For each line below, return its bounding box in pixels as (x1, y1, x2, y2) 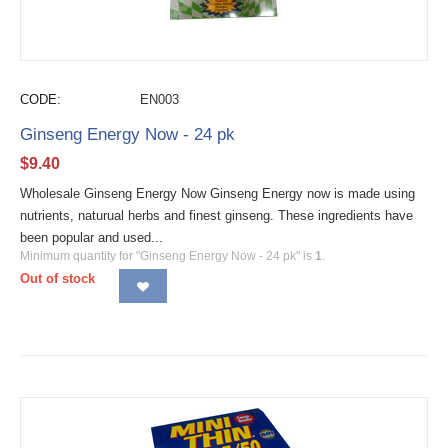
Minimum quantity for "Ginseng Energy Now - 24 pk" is (20, 249, 315, 263)
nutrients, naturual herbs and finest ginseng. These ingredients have (20, 208, 413, 223)
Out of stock (20, 271, 95, 286)
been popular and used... (20, 230, 163, 245)
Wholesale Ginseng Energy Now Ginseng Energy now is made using (20, 186, 415, 201)
